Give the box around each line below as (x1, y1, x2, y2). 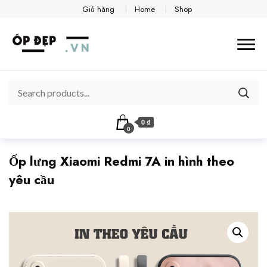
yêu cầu (9, 170, 54, 190)
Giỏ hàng (82, 3, 115, 15)
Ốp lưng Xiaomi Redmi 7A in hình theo (9, 152, 234, 171)
